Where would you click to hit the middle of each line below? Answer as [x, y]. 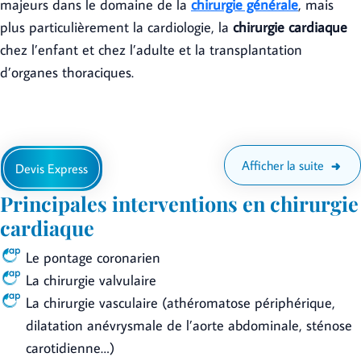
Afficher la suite [283, 165]
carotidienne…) [70, 348]
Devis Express [52, 168]
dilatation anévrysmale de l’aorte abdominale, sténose [189, 325]
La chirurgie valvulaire [91, 280]
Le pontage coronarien [93, 257]
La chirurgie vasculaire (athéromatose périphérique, [180, 303]
